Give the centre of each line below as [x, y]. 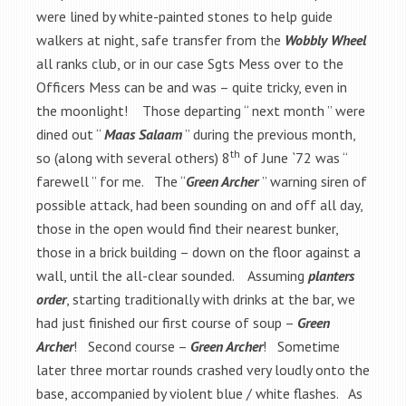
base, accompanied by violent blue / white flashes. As [199, 393]
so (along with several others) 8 [133, 157]
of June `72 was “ [294, 157]
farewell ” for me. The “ [111, 181]
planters [331, 275]
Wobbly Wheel [325, 39]
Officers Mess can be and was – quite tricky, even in [192, 87]
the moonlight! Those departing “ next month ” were [201, 110]
